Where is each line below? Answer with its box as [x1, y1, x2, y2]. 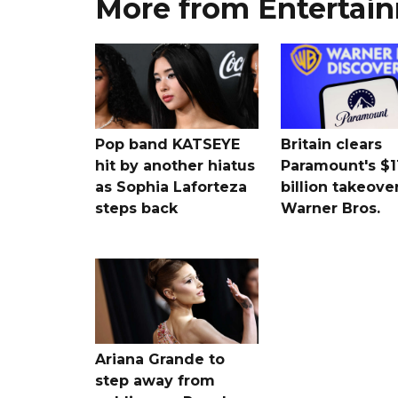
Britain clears [280, 135, 382, 153]
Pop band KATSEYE [95, 135, 240, 153]
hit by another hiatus [95, 156, 255, 174]
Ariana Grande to [95, 350, 225, 368]
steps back [95, 199, 178, 217]
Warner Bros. [280, 199, 380, 217]
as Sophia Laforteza [95, 178, 247, 195]
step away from [95, 371, 215, 389]
